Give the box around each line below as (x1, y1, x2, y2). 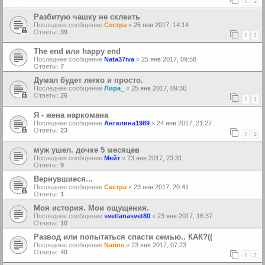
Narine (104, 241, 124, 248)
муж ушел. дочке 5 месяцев (34, 145, 140, 154)
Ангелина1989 (104, 119, 150, 127)
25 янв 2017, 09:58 (141, 56, 196, 63)
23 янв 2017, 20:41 (134, 183, 189, 190)
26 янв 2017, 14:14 (134, 21, 189, 28)
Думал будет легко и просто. (34, 76, 143, 85)
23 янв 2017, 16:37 (157, 212, 212, 219)
